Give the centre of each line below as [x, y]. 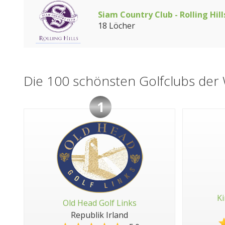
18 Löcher [117, 26]
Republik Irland [99, 215]
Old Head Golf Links [99, 203]
